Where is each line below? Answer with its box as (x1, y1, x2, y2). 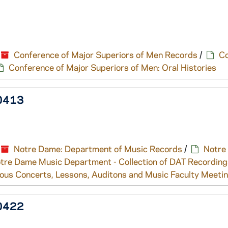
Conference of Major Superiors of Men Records (14, 49, 197, 60)
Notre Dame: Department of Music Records (14, 143, 182, 154)
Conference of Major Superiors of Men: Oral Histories (9, 62, 216, 73)
